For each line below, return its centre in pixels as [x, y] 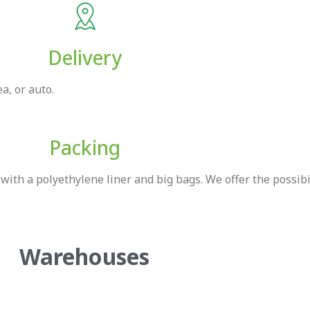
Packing [84, 148]
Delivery [84, 57]
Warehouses [84, 257]
